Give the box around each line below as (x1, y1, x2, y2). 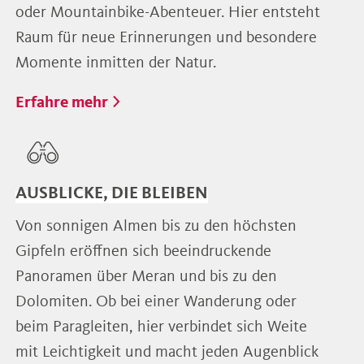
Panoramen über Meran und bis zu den (15, 265, 277, 285)
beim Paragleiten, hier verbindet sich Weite (15, 315, 307, 336)
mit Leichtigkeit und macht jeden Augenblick (15, 340, 318, 361)
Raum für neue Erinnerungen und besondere (15, 26, 317, 46)
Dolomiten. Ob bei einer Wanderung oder (15, 290, 297, 310)
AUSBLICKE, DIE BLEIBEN (15, 182, 208, 204)
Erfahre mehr (15, 92, 108, 112)
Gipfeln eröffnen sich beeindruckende (15, 240, 271, 260)
